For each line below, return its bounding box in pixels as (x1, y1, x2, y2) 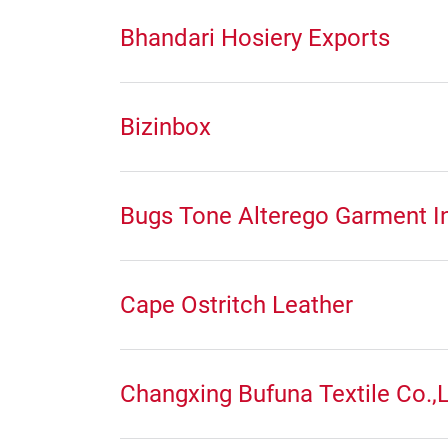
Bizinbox (120, 113, 211, 141)
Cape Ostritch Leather (120, 291, 353, 319)
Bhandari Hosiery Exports (120, 24, 390, 52)
